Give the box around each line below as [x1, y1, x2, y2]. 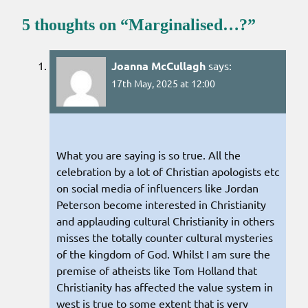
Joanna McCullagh [111, 58, 206, 74]
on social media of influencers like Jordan [56, 181, 258, 195]
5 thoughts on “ [22, 15, 129, 34]
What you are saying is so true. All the [56, 148, 241, 162]
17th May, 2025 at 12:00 [111, 77, 215, 90]
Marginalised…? [129, 15, 247, 34]
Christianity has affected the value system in [56, 280, 273, 294]
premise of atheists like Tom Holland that [56, 263, 257, 278]
